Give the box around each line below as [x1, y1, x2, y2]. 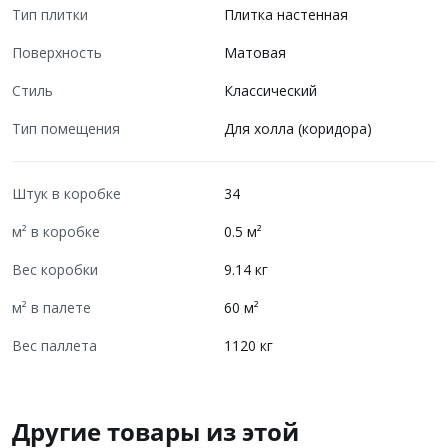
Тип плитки [12, 5, 88, 24]
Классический [224, 81, 317, 100]
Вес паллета [12, 336, 97, 355]
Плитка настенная [224, 5, 348, 24]
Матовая [224, 43, 286, 62]
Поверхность [12, 43, 102, 62]
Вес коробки [12, 260, 98, 279]
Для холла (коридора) [224, 119, 372, 138]
